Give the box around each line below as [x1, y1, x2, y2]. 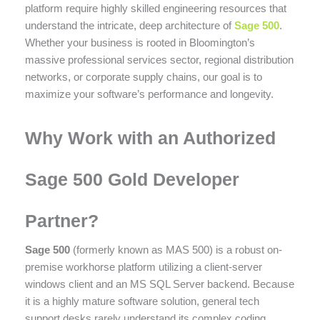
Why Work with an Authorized [25, 127, 276, 148]
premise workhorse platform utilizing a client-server [25, 260, 262, 273]
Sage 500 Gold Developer [25, 169, 239, 189]
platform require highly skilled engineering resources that [25, 1, 286, 14]
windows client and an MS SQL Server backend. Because [25, 277, 294, 290]
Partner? [25, 210, 99, 231]
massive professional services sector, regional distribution [25, 53, 294, 66]
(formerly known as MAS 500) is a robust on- [70, 243, 282, 256]
